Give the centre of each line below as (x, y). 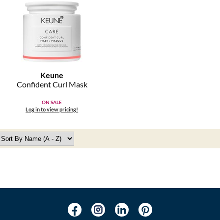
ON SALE (52, 102)
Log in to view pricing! (52, 110)
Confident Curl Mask (52, 84)
